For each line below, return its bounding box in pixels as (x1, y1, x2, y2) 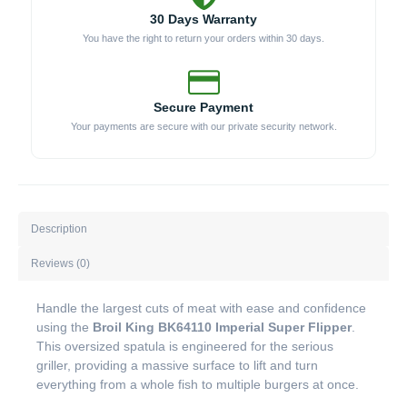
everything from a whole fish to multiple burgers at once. (36, 377, 359, 392)
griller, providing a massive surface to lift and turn (36, 358, 318, 373)
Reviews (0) (31, 256, 91, 270)
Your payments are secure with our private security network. (70, 121, 337, 133)
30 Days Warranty (150, 12, 257, 27)
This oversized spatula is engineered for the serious (36, 339, 333, 354)
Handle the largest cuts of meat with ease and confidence (36, 301, 366, 316)
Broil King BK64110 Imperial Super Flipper (93, 320, 352, 335)
